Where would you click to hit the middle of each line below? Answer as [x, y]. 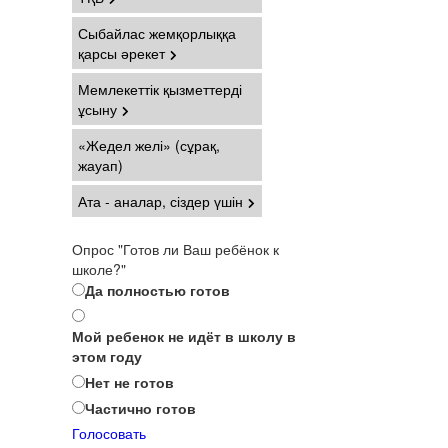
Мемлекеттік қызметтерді [160, 89]
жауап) [100, 165]
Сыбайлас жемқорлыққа [157, 33]
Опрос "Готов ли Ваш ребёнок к [175, 249]
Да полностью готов [157, 290]
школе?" [99, 269]
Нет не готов [129, 382]
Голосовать [109, 433]
